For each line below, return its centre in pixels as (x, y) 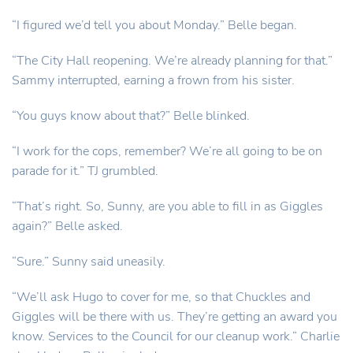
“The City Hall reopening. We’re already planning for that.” (172, 61)
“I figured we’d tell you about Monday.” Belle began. (154, 25)
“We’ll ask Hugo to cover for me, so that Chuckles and (161, 297)
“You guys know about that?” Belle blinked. (131, 116)
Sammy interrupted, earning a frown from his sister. (153, 80)
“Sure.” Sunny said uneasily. (89, 262)
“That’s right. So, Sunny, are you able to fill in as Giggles (167, 206)
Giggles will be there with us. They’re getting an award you (175, 317)
